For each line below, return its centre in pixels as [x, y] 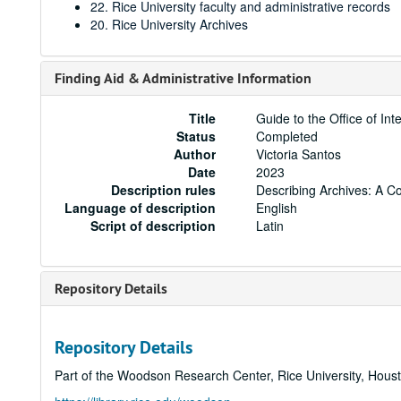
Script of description [154, 226]
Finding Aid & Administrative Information [183, 78]
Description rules [164, 190]
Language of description [141, 208]
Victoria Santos [299, 154]
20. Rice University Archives [169, 24]
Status [196, 136]
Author [195, 154]
